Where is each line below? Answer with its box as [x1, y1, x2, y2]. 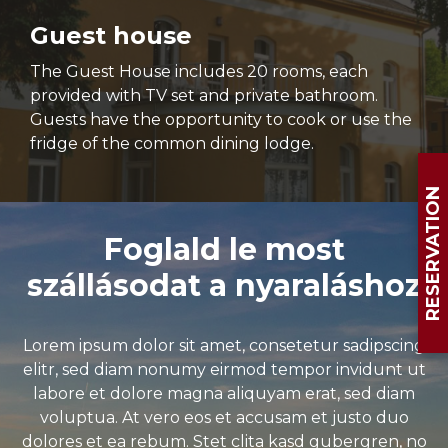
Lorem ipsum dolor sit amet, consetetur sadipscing [23, 336, 425, 355]
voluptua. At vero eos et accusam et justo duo [39, 408, 409, 427]
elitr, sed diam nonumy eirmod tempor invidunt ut [22, 360, 426, 379]
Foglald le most [103, 231, 345, 268]
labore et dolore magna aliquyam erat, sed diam [33, 384, 415, 403]
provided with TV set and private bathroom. [30, 86, 378, 105]
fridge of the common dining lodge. [30, 134, 314, 153]
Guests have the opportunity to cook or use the [30, 110, 412, 129]
